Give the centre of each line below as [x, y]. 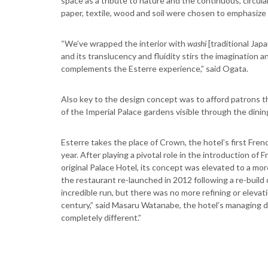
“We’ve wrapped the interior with [124, 43]
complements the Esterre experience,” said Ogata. [155, 68]
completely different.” [101, 217]
